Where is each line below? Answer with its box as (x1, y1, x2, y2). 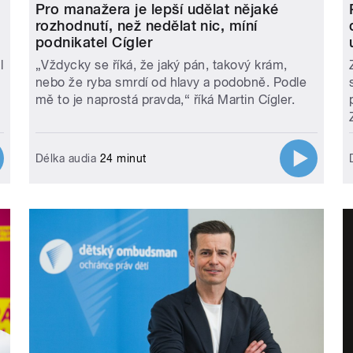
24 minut (96, 151, 147, 165)
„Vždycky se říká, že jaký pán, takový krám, (35, 57, 288, 72)
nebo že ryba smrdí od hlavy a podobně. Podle (35, 74, 307, 90)
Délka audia (35, 151, 97, 165)
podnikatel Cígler (35, 33, 153, 50)
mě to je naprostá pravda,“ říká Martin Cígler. (35, 91, 295, 107)
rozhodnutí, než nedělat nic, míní (35, 17, 258, 34)
